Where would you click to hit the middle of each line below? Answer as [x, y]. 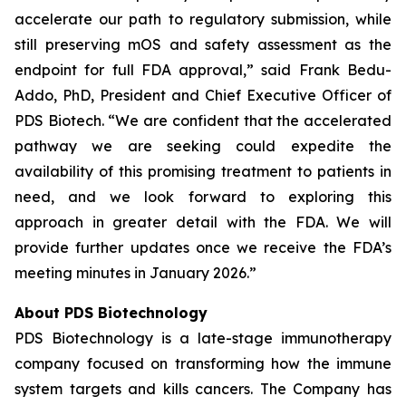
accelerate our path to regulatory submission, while [203, 19]
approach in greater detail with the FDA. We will [203, 222]
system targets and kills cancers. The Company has [203, 389]
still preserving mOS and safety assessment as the [203, 44]
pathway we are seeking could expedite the [203, 146]
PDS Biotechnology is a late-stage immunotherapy [203, 338]
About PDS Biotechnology [111, 313]
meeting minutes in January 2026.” [135, 273]
